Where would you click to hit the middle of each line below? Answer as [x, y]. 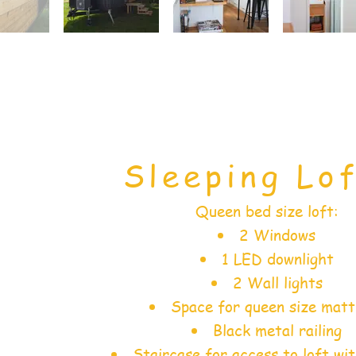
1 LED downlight [277, 259]
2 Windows [277, 236]
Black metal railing [277, 331]
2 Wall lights [277, 283]
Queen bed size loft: [267, 212]
